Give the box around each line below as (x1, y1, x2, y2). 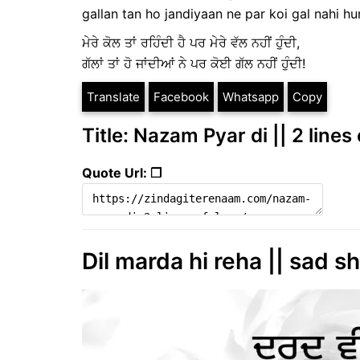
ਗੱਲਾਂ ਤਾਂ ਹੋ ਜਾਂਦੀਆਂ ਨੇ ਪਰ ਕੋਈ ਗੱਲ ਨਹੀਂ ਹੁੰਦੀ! (82, 55, 305, 72)
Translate (87, 89, 140, 105)
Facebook (153, 89, 209, 105)
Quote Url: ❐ (82, 165, 162, 182)
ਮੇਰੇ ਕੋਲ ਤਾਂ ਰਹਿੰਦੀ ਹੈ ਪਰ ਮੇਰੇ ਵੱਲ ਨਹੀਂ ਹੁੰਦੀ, (82, 35, 300, 51)
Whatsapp (223, 89, 279, 105)
